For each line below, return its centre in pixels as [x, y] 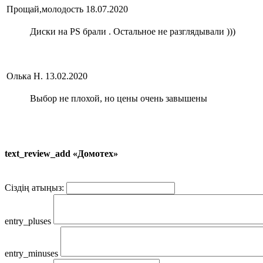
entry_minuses [31, 254]
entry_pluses [28, 221]
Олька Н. [25, 76]
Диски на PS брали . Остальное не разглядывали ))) [133, 31]
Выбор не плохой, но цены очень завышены [119, 98]
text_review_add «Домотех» [61, 154]
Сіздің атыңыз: [34, 188]
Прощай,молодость [45, 9]
